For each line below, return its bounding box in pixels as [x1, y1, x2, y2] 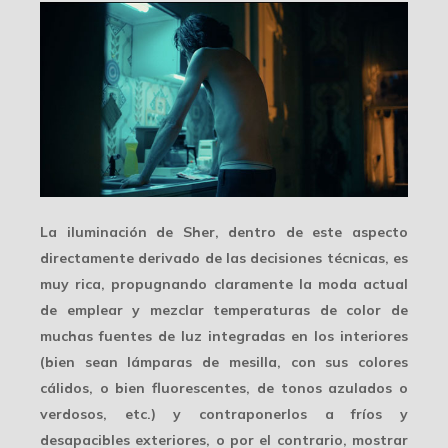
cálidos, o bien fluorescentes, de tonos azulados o [40, 378, 408, 397]
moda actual [317, 274, 409, 293]
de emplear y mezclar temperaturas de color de [40, 300, 408, 319]
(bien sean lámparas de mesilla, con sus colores [40, 352, 408, 371]
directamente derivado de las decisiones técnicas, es [40, 248, 408, 267]
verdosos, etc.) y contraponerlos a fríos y [40, 404, 408, 423]
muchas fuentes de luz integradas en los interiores [40, 326, 408, 345]
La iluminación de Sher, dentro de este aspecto [40, 222, 408, 241]
